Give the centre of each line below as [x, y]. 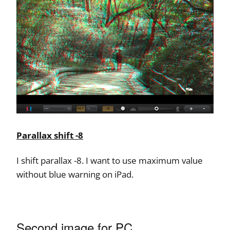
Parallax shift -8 [50, 135]
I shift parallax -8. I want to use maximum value [110, 160]
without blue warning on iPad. [75, 174]
